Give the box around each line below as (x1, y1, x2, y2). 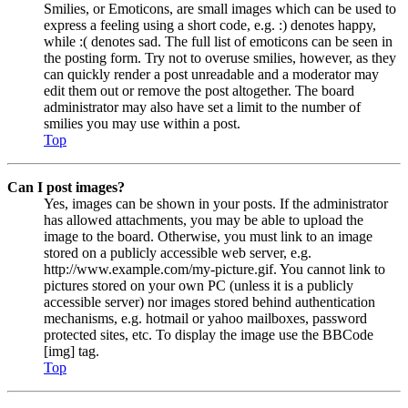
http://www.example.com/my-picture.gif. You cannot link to (44, 260, 385, 277)
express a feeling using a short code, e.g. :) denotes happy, (44, 16, 376, 33)
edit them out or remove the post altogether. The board (44, 82, 354, 98)
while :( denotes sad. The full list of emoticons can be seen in (44, 33, 393, 49)
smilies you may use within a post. (44, 115, 240, 131)
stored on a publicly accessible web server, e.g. (44, 244, 311, 260)
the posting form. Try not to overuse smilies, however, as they (44, 49, 396, 66)
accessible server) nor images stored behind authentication (44, 293, 375, 310)
